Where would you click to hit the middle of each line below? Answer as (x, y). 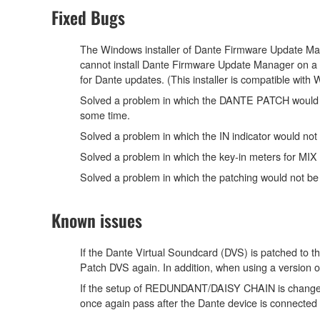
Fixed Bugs (88, 17)
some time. (105, 115)
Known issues (97, 220)
